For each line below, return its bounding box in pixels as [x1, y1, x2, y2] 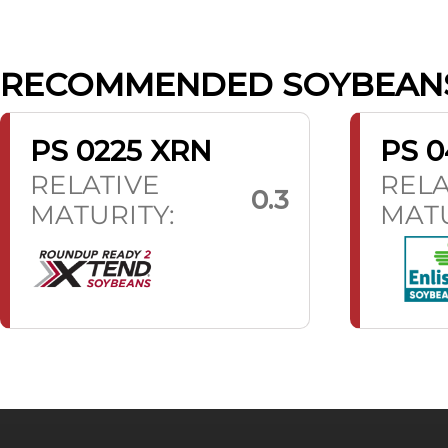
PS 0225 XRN [30, 134, 212, 168]
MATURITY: [30, 199, 176, 231]
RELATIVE [30, 169, 160, 201]
